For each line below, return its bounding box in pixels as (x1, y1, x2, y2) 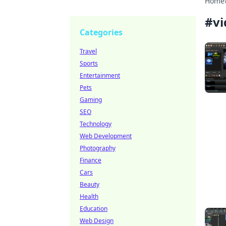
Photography (80, 144, 116, 152)
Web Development (80, 132, 132, 140)
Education (80, 204, 107, 213)
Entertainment (80, 71, 120, 80)
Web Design (80, 216, 114, 225)
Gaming (80, 95, 102, 104)
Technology (80, 120, 111, 128)
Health (80, 192, 98, 201)
